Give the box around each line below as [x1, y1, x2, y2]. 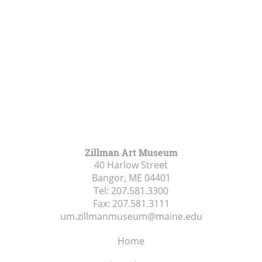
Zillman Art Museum [84, 146, 178, 158]
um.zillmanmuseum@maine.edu [60, 209, 202, 223]
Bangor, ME [91, 171, 142, 184]
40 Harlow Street [94, 158, 168, 171]
